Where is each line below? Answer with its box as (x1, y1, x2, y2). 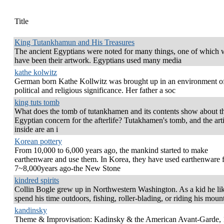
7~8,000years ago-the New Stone (14, 164, 120, 172)
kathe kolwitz (14, 68, 57, 76)
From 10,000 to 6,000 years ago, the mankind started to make (14, 146, 208, 154)
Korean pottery (14, 137, 62, 145)
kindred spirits (14, 176, 59, 184)
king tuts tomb (14, 98, 59, 106)
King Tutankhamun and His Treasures (14, 38, 134, 46)
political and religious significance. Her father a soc (14, 86, 175, 94)
